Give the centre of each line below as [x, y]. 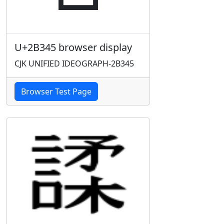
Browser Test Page [56, 91]
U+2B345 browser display [73, 47]
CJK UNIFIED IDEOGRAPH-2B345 [74, 63]
